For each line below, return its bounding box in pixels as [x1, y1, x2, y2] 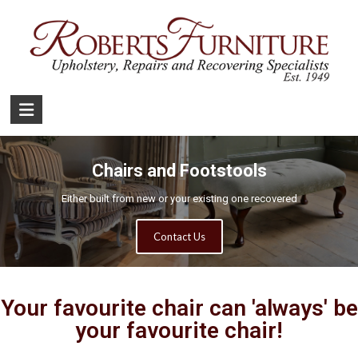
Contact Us [153, 229, 205, 243]
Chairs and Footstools [91, 160, 267, 181]
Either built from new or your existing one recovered [61, 192, 297, 205]
